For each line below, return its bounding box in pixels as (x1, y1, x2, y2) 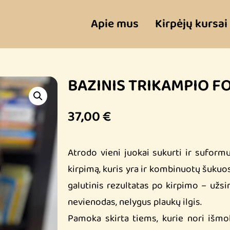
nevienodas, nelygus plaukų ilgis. (68, 195, 202, 210)
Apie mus (91, 14, 139, 33)
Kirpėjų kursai (155, 14, 227, 33)
